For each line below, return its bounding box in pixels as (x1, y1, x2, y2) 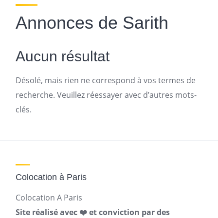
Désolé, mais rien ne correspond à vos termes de (16, 75, 196, 86)
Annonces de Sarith (16, 13, 168, 33)
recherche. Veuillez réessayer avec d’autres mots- (16, 90, 197, 100)
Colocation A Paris (16, 192, 82, 203)
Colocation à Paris (16, 172, 87, 182)
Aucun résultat (16, 48, 109, 64)
